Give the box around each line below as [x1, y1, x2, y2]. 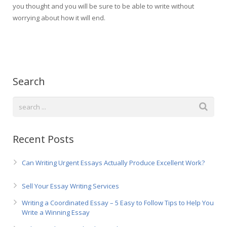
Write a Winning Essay [22, 208, 90, 217]
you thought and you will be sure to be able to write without [13, 2, 194, 11]
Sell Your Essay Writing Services [22, 181, 119, 191]
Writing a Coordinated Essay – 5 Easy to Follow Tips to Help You [22, 198, 214, 207]
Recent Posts [13, 132, 74, 146]
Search [13, 74, 45, 88]
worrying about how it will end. [13, 13, 105, 22]
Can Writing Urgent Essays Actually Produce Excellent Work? [22, 158, 205, 167]
